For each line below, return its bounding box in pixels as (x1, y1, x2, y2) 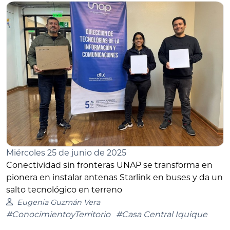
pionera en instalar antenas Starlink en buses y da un (6, 172, 223, 182)
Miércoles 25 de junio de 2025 (6, 147, 126, 158)
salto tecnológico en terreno (6, 184, 122, 195)
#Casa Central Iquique (116, 209, 207, 219)
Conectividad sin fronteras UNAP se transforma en (6, 160, 213, 170)
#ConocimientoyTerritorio (6, 209, 110, 219)
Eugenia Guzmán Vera (16, 197, 100, 207)
